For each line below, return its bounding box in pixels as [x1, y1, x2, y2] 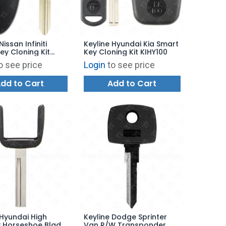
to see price [107, 60, 155, 71]
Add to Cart [107, 78, 157, 90]
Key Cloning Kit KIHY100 [84, 47, 168, 58]
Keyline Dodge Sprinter [84, 211, 167, 222]
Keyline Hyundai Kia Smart [84, 39, 179, 49]
